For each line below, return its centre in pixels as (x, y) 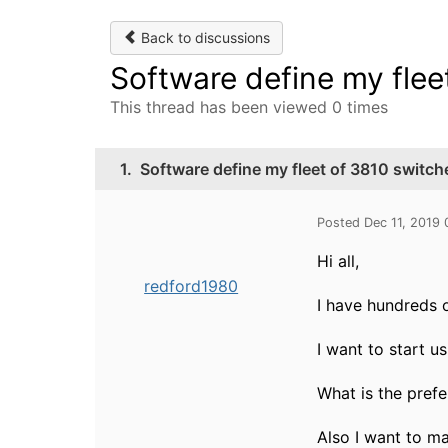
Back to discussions (203, 37)
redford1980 (191, 286)
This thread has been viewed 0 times (249, 107)
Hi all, (338, 261)
